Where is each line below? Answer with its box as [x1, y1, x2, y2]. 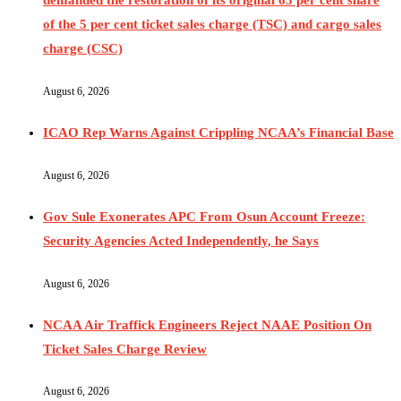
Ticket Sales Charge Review [43, 341, 207, 356]
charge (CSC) [43, 40, 123, 55]
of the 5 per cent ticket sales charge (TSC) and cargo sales [43, 16, 381, 31]
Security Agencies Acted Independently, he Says [43, 233, 319, 248]
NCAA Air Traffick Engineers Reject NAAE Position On [43, 317, 371, 332]
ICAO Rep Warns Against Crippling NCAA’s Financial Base [43, 124, 394, 140]
